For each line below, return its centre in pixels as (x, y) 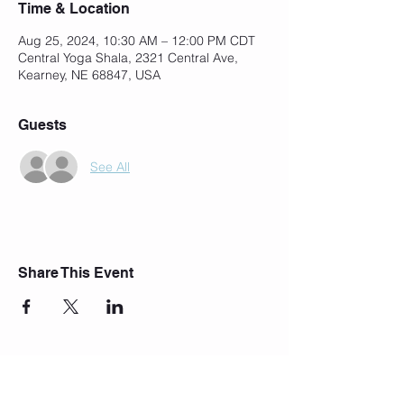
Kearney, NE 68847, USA (89, 75)
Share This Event (76, 273)
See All (110, 166)
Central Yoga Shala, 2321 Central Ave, (128, 58)
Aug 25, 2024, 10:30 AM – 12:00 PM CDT (137, 41)
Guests (42, 125)
